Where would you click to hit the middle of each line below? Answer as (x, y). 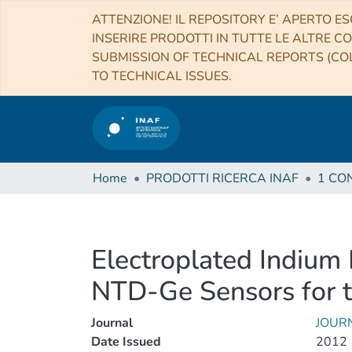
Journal (112, 323)
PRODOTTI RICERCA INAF (222, 178)
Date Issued (126, 342)
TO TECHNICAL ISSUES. (162, 76)
